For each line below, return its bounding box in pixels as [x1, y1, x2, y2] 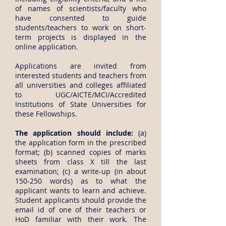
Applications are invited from [15, 61, 146, 71]
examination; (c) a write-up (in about [15, 166, 146, 176]
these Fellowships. [15, 109, 77, 119]
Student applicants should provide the [15, 195, 146, 205]
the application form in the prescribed [15, 138, 146, 147]
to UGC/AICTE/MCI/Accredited [15, 90, 146, 99]
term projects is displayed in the [15, 32, 146, 42]
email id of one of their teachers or [15, 205, 146, 214]
